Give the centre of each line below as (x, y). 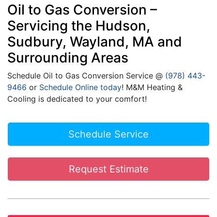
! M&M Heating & (152, 87)
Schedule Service (108, 134)
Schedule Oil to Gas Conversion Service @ (86, 76)
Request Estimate (108, 169)
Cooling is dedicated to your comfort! (77, 99)
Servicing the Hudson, (79, 26)
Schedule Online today (80, 87)
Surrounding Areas (68, 58)
